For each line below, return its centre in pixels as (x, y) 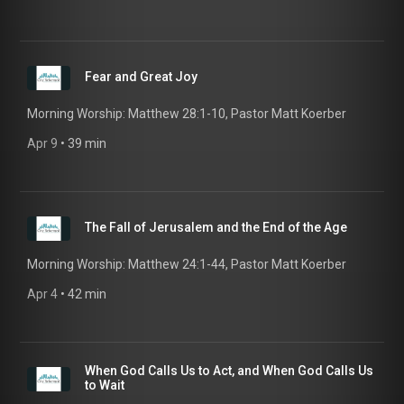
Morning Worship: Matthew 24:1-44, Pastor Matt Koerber (187, 264)
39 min (87, 143)
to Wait (105, 385)
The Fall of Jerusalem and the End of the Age (216, 227)
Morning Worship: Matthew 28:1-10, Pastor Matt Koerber (187, 114)
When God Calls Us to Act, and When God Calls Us (229, 371)
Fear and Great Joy (141, 77)
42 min (87, 294)
